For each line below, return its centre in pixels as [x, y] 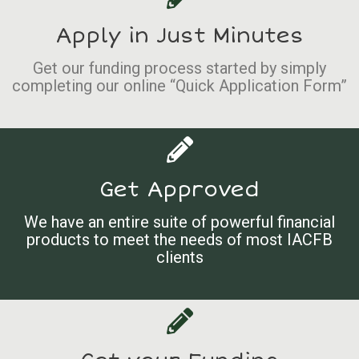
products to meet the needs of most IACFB [179, 240]
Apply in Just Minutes [179, 36]
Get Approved [179, 190]
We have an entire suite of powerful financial [179, 222]
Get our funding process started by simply [179, 68]
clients [179, 257]
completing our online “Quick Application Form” [179, 86]
